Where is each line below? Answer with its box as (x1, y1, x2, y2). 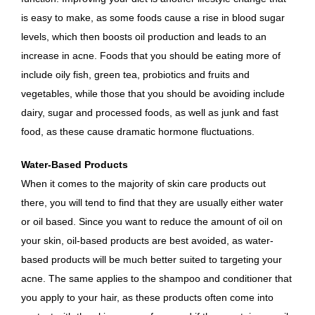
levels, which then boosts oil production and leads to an (21, 31, 266, 42)
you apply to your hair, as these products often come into (21, 292, 274, 303)
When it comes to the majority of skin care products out (21, 178, 266, 189)
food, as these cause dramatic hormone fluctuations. (21, 126, 255, 137)
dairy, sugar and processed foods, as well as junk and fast (21, 107, 278, 118)
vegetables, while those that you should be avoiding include (21, 88, 285, 99)
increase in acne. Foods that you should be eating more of (21, 50, 281, 61)
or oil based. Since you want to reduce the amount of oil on (21, 216, 283, 227)
